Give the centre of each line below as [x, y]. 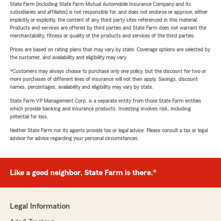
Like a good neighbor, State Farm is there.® [83, 173]
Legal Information [40, 206]
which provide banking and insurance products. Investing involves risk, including [100, 109]
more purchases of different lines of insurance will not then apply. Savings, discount [104, 79]
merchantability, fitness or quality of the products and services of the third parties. [103, 36]
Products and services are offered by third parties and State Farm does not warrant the [108, 28]
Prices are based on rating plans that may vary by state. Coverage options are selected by [110, 50]
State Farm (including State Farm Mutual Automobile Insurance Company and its [100, 4]
